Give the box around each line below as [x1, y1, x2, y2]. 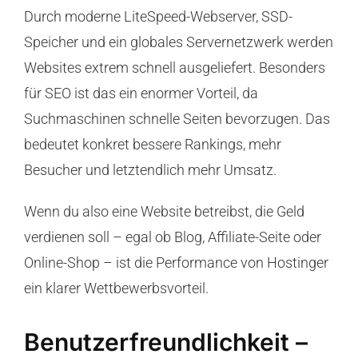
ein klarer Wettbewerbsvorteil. [23, 279, 209, 296]
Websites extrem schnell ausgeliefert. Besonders [23, 58, 325, 76]
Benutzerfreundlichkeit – [23, 327, 308, 356]
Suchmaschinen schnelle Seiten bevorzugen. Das [23, 109, 330, 127]
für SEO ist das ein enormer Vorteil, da [23, 84, 258, 101]
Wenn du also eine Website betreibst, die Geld [23, 202, 304, 220]
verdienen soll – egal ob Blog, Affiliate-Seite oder [23, 228, 321, 245]
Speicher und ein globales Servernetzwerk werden [23, 33, 333, 50]
